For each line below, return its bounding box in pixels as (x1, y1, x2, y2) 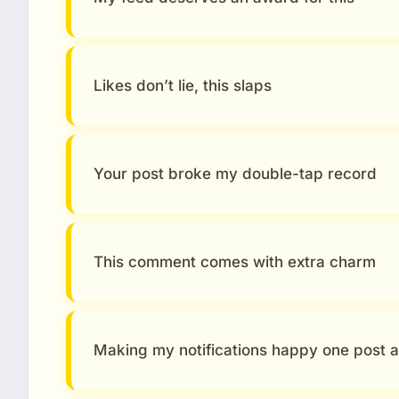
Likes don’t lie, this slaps (94, 76, 272, 94)
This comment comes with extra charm (94, 252, 376, 271)
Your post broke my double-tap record (94, 164, 377, 183)
